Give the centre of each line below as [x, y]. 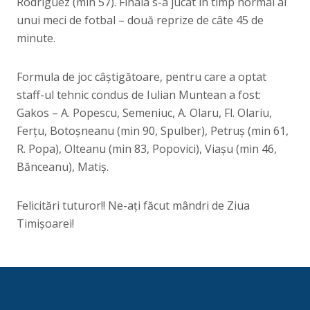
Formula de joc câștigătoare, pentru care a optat [142, 77]
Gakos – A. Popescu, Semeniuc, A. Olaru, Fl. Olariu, [144, 113]
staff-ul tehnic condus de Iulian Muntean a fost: [139, 95]
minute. [36, 38]
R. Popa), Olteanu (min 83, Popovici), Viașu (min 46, [147, 149]
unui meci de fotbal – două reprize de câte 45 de [140, 20]
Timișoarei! [45, 224]
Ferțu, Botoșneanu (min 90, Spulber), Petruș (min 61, [153, 131]
